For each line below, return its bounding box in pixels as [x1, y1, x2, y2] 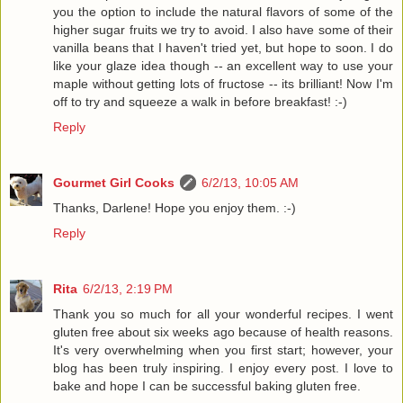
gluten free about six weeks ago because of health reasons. [53, 325, 393, 340]
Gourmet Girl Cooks [53, 175, 175, 191]
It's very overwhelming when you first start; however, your [53, 343, 393, 358]
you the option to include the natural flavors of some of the [53, 4, 393, 20]
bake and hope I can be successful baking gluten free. [53, 379, 361, 394]
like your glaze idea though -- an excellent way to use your [53, 58, 393, 74]
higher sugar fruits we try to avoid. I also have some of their [53, 22, 393, 38]
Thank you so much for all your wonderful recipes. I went [53, 307, 393, 322]
